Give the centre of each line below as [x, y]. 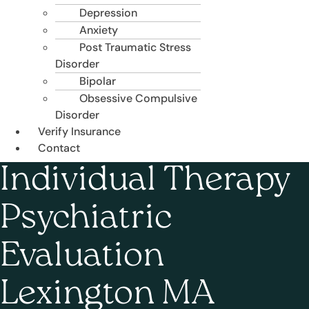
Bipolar [98, 81]
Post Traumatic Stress [135, 48]
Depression [108, 13]
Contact [59, 148]
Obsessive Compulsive [138, 99]
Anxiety [99, 30]
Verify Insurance [79, 132]
